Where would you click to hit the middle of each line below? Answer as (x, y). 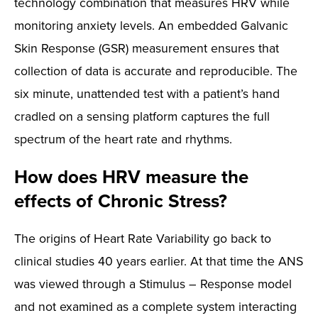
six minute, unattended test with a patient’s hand (147, 93)
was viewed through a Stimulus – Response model (153, 284)
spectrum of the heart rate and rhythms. (123, 139)
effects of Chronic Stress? (121, 201)
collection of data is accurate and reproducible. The (156, 71)
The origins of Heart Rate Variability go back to (143, 238)
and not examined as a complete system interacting (155, 306)
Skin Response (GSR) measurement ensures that (147, 48)
